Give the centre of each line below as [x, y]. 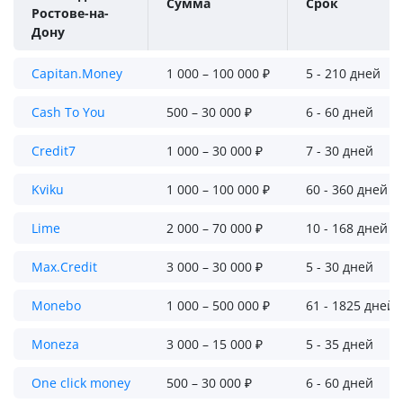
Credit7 [54, 151]
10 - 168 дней [347, 228]
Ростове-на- [70, 13]
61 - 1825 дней [350, 305]
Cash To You [68, 112]
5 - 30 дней [340, 267]
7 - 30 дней [340, 151]
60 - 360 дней [347, 189]
